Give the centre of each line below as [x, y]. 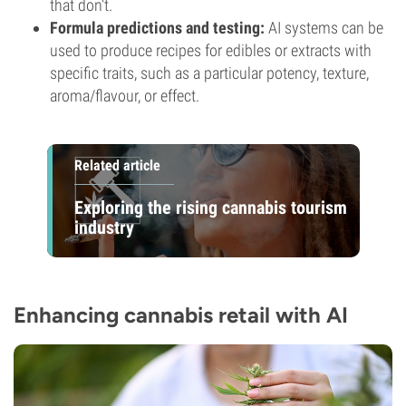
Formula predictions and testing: [157, 28]
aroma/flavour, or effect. [125, 96]
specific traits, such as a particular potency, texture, [209, 73]
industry [104, 227]
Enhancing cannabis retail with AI [181, 315]
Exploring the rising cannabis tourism [210, 207]
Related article [117, 165]
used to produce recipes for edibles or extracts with [211, 50]
